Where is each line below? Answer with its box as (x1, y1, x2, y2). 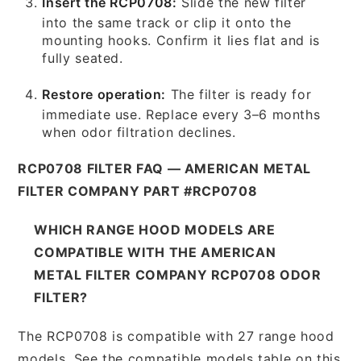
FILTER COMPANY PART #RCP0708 (18, 182, 258, 199)
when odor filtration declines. (42, 123, 236, 140)
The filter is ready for (165, 85, 312, 102)
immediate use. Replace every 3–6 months (42, 106, 321, 122)
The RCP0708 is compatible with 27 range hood (18, 327, 334, 344)
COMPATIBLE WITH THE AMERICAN (34, 243, 276, 260)
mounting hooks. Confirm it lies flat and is (42, 31, 320, 48)
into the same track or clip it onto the (42, 14, 292, 31)
